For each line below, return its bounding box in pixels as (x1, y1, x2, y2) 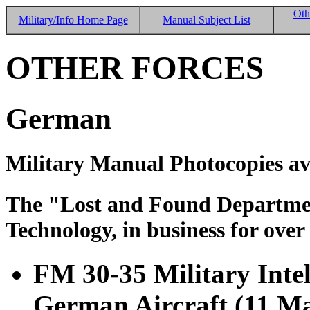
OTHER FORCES (6, 50, 264, 86)
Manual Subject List (163, 14, 250, 26)
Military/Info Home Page (18, 14, 128, 26)
